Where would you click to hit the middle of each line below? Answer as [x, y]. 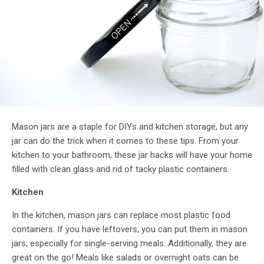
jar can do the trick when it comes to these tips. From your [125, 141]
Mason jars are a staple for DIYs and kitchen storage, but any [130, 127]
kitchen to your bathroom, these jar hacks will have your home [132, 155]
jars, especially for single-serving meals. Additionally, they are [129, 244]
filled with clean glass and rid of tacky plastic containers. [121, 169]
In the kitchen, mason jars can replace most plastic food [121, 215]
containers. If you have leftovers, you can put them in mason [130, 230]
